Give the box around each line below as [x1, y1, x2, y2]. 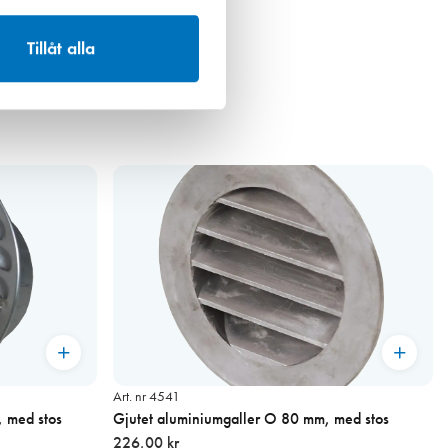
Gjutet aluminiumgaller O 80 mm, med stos [112, 409, 389, 429]
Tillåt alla [26, 37, 96, 60]
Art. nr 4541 [112, 388, 180, 406]
